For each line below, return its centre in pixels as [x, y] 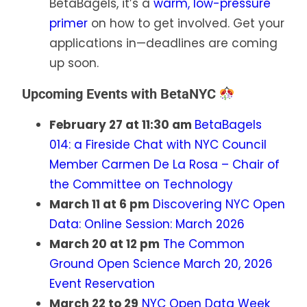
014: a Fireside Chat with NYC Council [158, 145]
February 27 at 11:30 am [122, 125]
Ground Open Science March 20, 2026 [161, 264]
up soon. [76, 63]
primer [69, 24]
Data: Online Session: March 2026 [147, 224]
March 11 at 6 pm [99, 205]
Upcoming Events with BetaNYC [121, 94]
